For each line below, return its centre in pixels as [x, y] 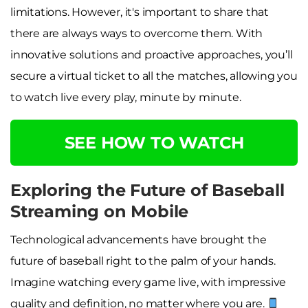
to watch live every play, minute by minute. [126, 97]
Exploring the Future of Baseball [147, 190]
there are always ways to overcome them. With [137, 33]
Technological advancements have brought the [139, 239]
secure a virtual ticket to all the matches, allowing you [154, 76]
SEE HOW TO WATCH [154, 142]
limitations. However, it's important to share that [140, 12]
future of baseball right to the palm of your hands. [143, 261]
